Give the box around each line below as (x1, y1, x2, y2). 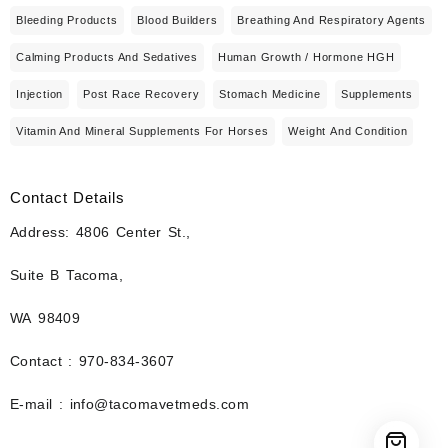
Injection (16, 87, 64, 100)
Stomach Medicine (219, 87, 322, 100)
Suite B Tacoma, (10, 267, 124, 283)
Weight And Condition (288, 124, 408, 137)
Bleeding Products (16, 13, 118, 26)
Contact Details (10, 188, 125, 206)
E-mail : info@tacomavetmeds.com (10, 396, 250, 412)
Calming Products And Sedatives (16, 50, 198, 63)
